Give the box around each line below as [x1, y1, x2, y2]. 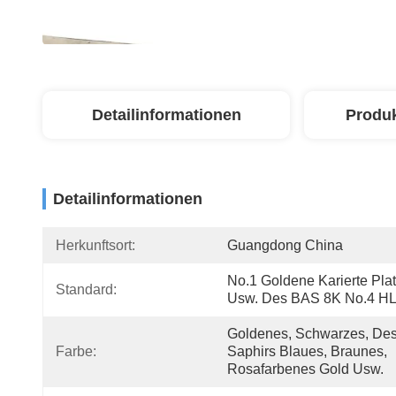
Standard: [56, 282, 117, 297]
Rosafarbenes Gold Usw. [227, 362, 384, 377]
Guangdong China [227, 238, 343, 253]
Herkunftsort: [56, 238, 135, 253]
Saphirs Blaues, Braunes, [227, 344, 387, 359]
